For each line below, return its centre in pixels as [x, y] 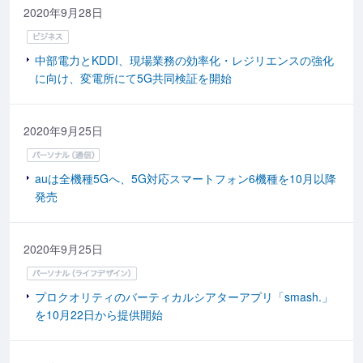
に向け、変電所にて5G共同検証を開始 [133, 78]
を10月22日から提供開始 [99, 314]
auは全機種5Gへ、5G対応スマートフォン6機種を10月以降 [186, 178]
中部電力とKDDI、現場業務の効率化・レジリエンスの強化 [184, 60]
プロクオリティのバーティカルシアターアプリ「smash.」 [184, 296]
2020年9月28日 [63, 13]
